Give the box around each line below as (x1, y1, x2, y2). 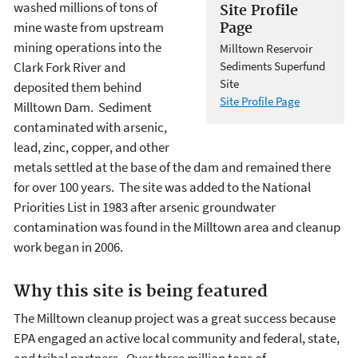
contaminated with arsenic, (14, 117, 167, 136)
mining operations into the (14, 38, 161, 56)
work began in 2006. (14, 237, 123, 256)
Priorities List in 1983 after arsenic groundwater (14, 197, 276, 216)
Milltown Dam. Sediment (14, 97, 152, 116)
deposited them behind (14, 78, 141, 96)
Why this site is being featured (14, 280, 268, 302)
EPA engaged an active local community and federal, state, (14, 329, 340, 348)
